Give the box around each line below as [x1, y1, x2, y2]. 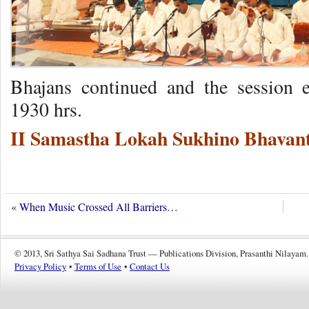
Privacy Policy [14, 260, 66, 273]
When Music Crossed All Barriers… [19, 199, 178, 215]
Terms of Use [74, 260, 121, 273]
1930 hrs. [10, 97, 82, 123]
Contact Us [130, 260, 170, 273]
